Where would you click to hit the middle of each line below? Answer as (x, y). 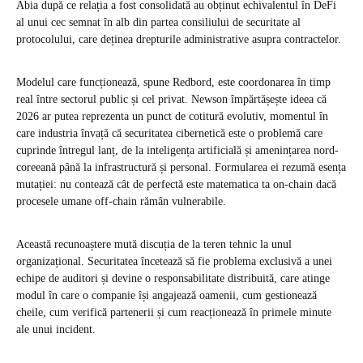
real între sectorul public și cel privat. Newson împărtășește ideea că (171, 100)
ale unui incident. (56, 330)
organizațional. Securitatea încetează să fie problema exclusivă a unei (174, 262)
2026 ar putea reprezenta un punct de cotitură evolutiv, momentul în (172, 117)
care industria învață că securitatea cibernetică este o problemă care (169, 134)
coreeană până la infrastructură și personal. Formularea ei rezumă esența (181, 168)
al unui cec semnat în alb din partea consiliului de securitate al (158, 23)
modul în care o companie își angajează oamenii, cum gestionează (167, 296)
